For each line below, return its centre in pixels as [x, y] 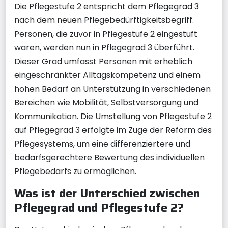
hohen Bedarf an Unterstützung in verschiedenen [112, 89]
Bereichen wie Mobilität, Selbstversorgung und [106, 102]
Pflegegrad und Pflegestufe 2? [99, 207]
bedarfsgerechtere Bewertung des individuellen [109, 157]
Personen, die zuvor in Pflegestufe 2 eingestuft [106, 34]
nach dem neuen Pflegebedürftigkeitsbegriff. [104, 20]
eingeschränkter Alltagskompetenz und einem [107, 75]
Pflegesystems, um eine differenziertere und [102, 144]
